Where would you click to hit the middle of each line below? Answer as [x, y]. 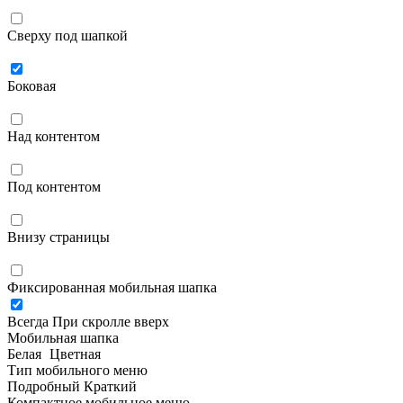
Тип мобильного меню [77, 370]
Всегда [28, 322]
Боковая [31, 86]
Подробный [44, 386]
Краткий [110, 386]
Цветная [75, 354]
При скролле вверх [111, 322]
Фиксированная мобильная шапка [112, 287]
